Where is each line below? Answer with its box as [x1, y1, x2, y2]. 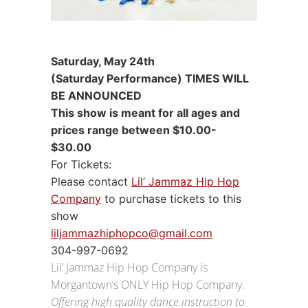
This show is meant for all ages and [51, 106, 240, 120]
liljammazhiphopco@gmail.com [51, 226, 212, 241]
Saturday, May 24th [51, 54, 155, 69]
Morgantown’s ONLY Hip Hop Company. [51, 277, 245, 293]
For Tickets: [51, 157, 111, 172]
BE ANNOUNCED [51, 89, 142, 103]
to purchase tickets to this [101, 192, 241, 206]
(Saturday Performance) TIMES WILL [51, 71, 249, 86]
